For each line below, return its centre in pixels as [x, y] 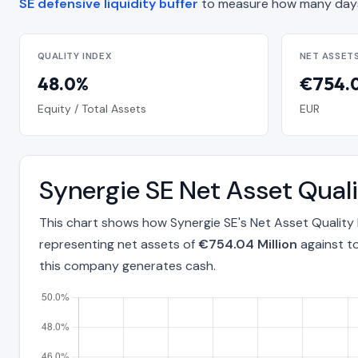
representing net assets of [119, 245]
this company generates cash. [127, 266]
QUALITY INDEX [75, 57]
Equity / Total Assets [91, 108]
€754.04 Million [248, 245]
